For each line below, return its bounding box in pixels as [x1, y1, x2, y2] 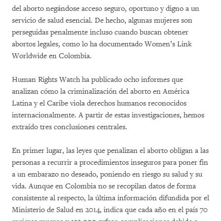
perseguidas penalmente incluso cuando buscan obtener [12, 27, 188, 37]
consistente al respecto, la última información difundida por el [12, 193, 209, 203]
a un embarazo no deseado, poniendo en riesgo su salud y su [12, 169, 202, 179]
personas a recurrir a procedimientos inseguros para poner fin [12, 157, 208, 167]
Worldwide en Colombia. [12, 51, 92, 61]
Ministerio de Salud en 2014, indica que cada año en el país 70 [12, 205, 208, 215]
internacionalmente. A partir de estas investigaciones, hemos [12, 110, 204, 120]
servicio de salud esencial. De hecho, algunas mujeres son [12, 15, 192, 25]
